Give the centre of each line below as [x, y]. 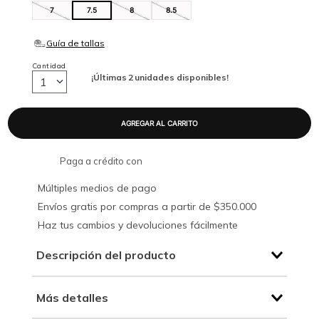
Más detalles [72, 297]
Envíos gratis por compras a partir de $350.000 [147, 207]
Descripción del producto [106, 255]
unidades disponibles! [181, 77]
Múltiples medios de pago [97, 188]
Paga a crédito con [101, 161]
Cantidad [49, 66]
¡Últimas [109, 77]
